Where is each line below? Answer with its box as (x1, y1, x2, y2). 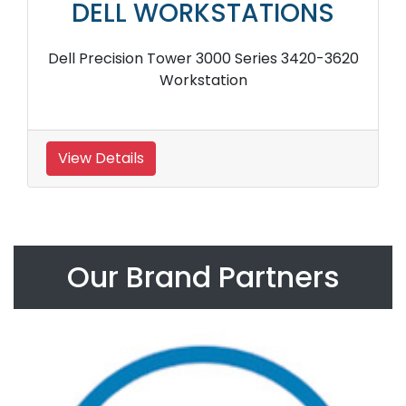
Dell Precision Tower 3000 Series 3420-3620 (47, 47, 359, 69)
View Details (58, 147, 144, 169)
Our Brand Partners (66, 256, 340, 297)
